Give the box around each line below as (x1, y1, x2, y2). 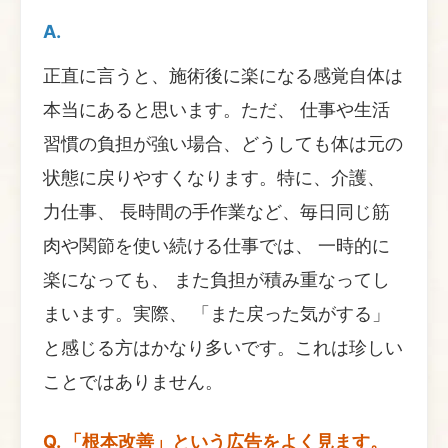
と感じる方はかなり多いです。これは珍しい (43, 336, 403, 358)
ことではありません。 (43, 370, 223, 392)
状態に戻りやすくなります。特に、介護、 (43, 166, 385, 188)
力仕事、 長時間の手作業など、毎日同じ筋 (43, 200, 390, 222)
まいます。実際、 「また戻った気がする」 (43, 302, 390, 324)
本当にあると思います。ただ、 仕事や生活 (43, 98, 390, 120)
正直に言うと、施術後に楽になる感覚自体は (43, 64, 403, 86)
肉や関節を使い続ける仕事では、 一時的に (43, 234, 390, 256)
